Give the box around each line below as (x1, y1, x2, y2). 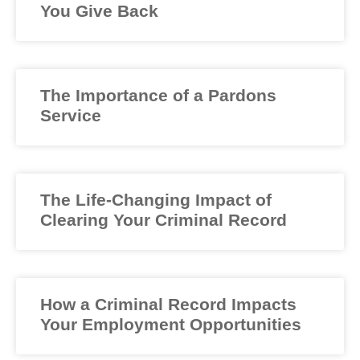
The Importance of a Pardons (40, 85, 276, 104)
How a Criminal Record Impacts (40, 294, 297, 313)
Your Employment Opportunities (40, 314, 301, 333)
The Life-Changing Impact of (40, 190, 272, 209)
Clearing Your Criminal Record (40, 210, 287, 229)
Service (40, 105, 101, 125)
